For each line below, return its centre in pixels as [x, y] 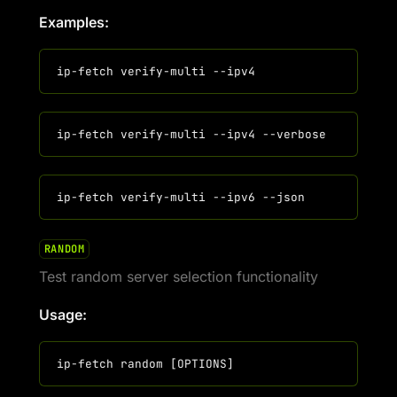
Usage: [63, 315]
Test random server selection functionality [179, 276]
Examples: [74, 22]
